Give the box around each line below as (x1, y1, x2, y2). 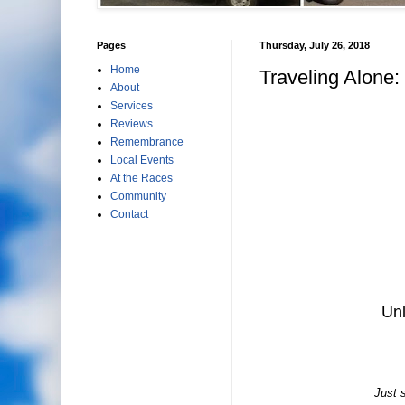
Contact (109, 208, 148, 221)
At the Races (109, 172, 173, 184)
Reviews (109, 118, 153, 130)
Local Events (109, 154, 174, 166)
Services (109, 99, 153, 112)
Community (109, 190, 166, 202)
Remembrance (109, 136, 184, 148)
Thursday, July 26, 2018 (259, 40, 370, 51)
